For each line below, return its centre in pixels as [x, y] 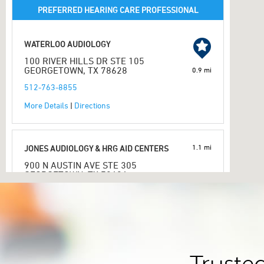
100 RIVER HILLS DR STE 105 [84, 61]
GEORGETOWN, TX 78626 [76, 174]
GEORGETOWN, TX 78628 [76, 70]
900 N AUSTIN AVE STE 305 [80, 165]
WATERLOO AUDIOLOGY [67, 44]
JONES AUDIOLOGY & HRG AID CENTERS [96, 148]
